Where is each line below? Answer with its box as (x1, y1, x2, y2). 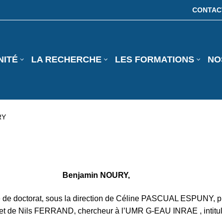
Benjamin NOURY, (62, 170, 130, 179)
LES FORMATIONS (115, 55, 194, 65)
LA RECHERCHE (31, 55, 102, 65)
